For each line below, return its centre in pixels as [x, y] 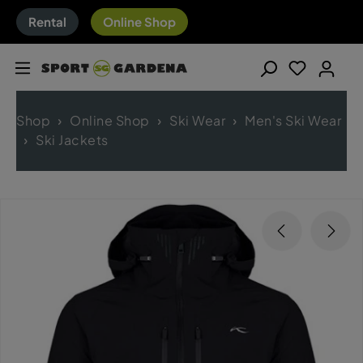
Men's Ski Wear [293, 121]
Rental [47, 21]
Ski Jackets [72, 140]
